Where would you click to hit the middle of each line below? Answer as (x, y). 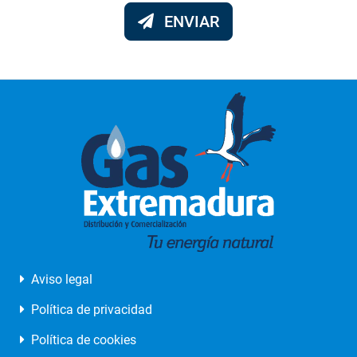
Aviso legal (60, 279)
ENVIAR (192, 22)
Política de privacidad (90, 310)
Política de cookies (82, 340)
